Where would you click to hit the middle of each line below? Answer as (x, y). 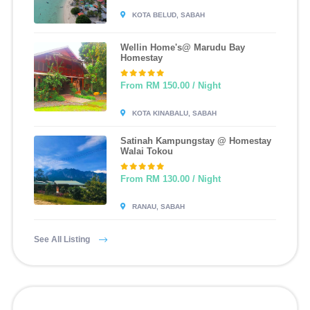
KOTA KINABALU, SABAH (173, 113)
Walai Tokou (146, 151)
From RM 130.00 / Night (170, 179)
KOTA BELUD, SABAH (167, 15)
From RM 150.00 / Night (170, 85)
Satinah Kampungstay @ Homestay (195, 141)
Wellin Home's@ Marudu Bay (182, 47)
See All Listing (63, 239)
